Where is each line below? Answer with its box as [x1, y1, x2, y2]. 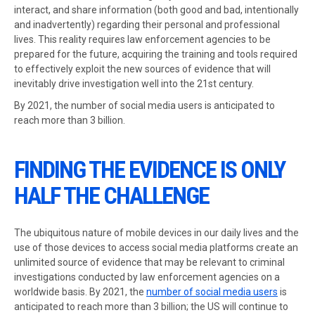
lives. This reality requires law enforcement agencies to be [14, 34, 271, 45]
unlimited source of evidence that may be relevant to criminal [14, 257, 285, 268]
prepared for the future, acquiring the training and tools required [14, 49, 297, 60]
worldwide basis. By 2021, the [14, 286, 146, 297]
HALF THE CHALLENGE [14, 182, 209, 210]
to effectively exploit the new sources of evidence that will [14, 63, 271, 75]
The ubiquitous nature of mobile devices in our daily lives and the [14, 227, 299, 238]
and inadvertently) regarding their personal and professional [14, 19, 280, 30]
